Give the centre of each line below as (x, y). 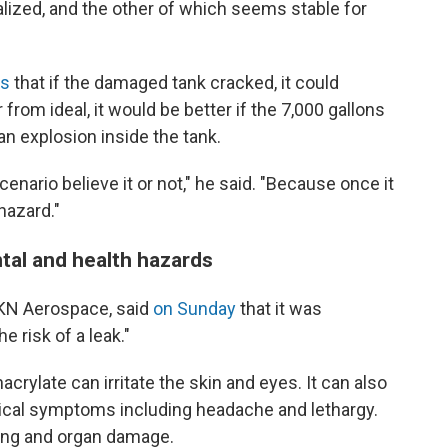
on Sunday (194, 309)
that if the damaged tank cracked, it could (174, 83)
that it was (279, 309)
